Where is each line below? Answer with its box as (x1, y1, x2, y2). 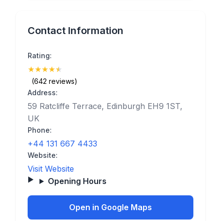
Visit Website (28, 164, 74, 174)
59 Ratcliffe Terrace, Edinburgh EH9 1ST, (28, 101, 183, 111)
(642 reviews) (32, 77, 77, 85)
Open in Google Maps (69, 202, 152, 212)
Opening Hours (47, 176, 107, 186)
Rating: (28, 51, 52, 60)
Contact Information (28, 25, 123, 37)
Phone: (28, 126, 52, 134)
